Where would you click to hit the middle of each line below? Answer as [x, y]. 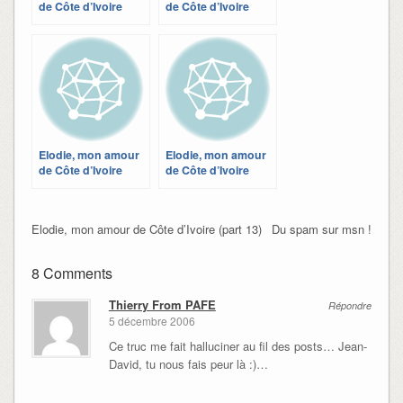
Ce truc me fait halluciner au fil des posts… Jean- [237, 346]
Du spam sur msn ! [322, 228]
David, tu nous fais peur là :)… [188, 364]
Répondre [350, 305]
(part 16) [60, 21]
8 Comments [72, 273]
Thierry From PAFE [162, 304]
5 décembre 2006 [152, 321]
